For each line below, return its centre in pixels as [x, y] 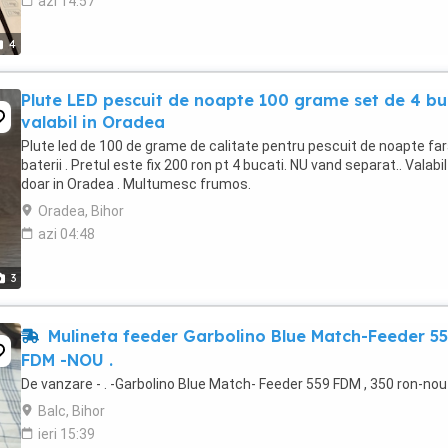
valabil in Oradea [93, 122]
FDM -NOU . [67, 360]
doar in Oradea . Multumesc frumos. [136, 184]
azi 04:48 [66, 234]
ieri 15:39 [66, 434]
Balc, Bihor [71, 411]
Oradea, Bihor [81, 211]
